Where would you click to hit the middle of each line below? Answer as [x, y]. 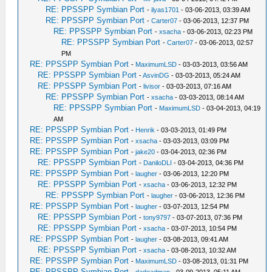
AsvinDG [156, 76]
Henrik [145, 130]
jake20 [145, 152]
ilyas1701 [165, 10]
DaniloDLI [158, 163]
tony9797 [157, 218]
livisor [152, 87]
